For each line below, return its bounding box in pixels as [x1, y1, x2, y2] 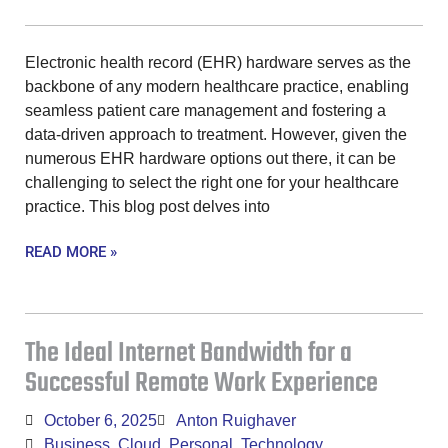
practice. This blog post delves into [25, 198, 270, 216]
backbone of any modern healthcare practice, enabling [25, 78, 409, 96]
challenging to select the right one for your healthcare [25, 174, 399, 192]
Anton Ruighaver [176, 412, 296, 430]
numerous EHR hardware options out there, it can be [25, 150, 396, 168]
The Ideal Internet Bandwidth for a [25, 332, 352, 376]
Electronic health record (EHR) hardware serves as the [25, 54, 411, 72]
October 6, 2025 [44, 412, 157, 430]
